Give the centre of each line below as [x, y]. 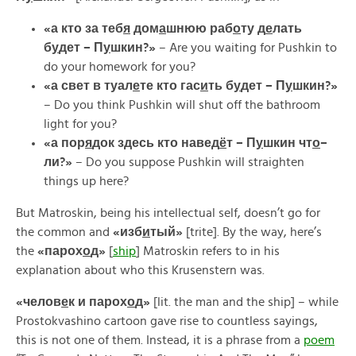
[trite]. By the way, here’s [252, 232]
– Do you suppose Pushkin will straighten [188, 162]
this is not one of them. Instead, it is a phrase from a [160, 340]
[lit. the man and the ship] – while [244, 302]
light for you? [80, 124]
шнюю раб [199, 29]
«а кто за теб [83, 29]
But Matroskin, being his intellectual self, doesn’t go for [168, 213]
